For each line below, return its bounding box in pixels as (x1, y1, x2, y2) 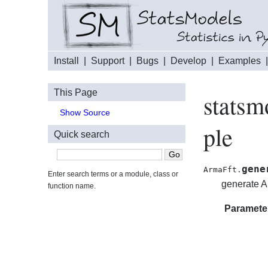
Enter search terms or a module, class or (48, 170, 178, 179)
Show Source (60, 108, 110, 117)
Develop (170, 56, 206, 66)
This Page (54, 87, 98, 98)
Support (91, 56, 124, 66)
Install (54, 56, 79, 66)
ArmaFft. (203, 165, 242, 174)
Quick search (54, 129, 109, 139)
